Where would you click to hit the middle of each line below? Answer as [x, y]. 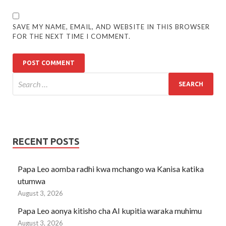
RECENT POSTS [46, 142]
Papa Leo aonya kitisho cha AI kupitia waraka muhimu [110, 211]
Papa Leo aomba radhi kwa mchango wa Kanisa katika [111, 169]
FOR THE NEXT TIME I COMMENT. [72, 37]
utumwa [32, 181]
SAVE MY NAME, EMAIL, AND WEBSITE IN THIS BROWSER [111, 27]
